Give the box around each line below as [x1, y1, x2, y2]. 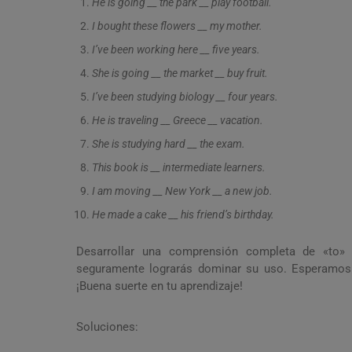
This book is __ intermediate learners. [92, 161, 266, 174]
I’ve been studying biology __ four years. [92, 90, 278, 104]
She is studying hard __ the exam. [92, 137, 245, 151]
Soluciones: [76, 320, 138, 335]
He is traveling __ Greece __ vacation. [92, 114, 263, 127]
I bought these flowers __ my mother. [92, 20, 262, 33]
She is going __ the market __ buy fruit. [92, 67, 268, 80]
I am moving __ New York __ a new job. [92, 185, 273, 198]
